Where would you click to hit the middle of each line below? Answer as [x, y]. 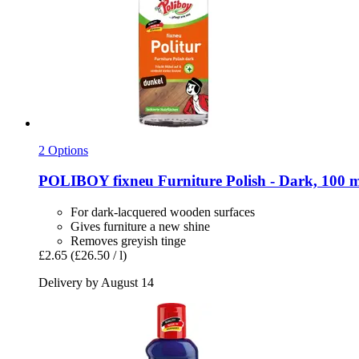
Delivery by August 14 [96, 283]
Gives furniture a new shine [140, 227]
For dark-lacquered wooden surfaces [163, 212]
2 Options [63, 150]
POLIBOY [74, 181]
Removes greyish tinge [128, 241]
